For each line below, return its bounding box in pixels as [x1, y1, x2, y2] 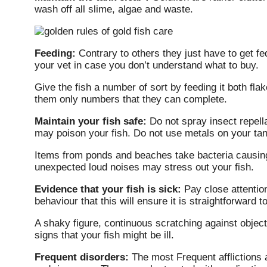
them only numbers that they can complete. [35, 94, 227, 105]
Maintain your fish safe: [35, 116, 147, 128]
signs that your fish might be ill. [35, 229, 174, 241]
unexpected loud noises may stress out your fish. [35, 162, 254, 173]
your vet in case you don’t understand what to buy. [35, 60, 259, 72]
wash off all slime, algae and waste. [35, 4, 193, 15]
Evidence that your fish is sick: [35, 184, 181, 195]
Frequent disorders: [35, 252, 129, 263]
